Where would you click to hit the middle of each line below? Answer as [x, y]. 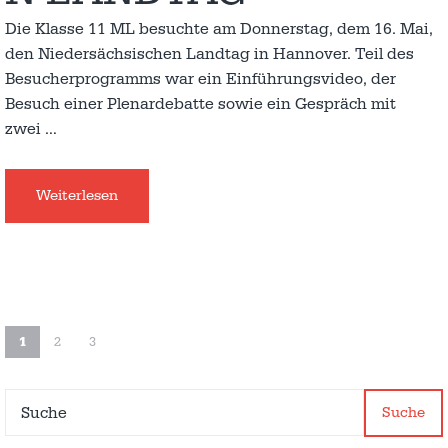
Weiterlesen [77, 196]
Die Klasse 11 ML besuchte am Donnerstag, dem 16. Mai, [219, 29]
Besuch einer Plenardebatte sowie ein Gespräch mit [200, 104]
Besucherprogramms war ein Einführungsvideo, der [200, 79]
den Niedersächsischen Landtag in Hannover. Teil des [209, 54]
